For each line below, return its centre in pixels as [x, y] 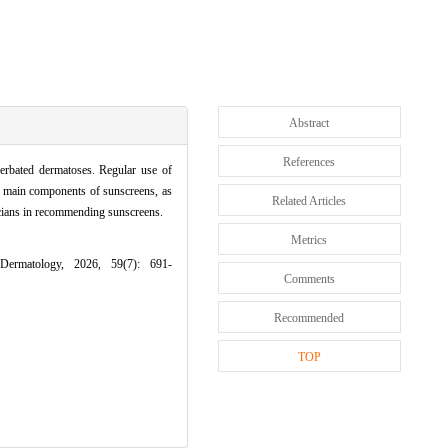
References [309, 161]
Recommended [309, 317]
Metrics [309, 239]
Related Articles [309, 200]
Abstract [309, 122]
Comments [309, 278]
